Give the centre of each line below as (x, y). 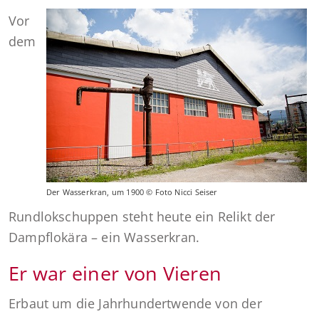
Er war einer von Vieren (115, 273)
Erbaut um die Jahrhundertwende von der (135, 304)
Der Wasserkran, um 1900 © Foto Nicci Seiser (132, 193)
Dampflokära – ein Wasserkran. (104, 237)
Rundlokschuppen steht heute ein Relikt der (142, 217)
